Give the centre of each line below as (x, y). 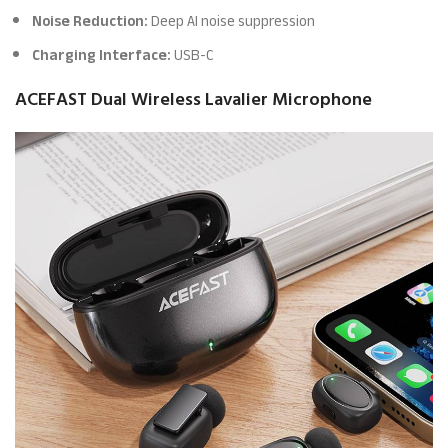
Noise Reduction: (90, 21)
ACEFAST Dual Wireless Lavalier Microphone (194, 99)
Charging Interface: (102, 55)
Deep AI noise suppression (232, 21)
